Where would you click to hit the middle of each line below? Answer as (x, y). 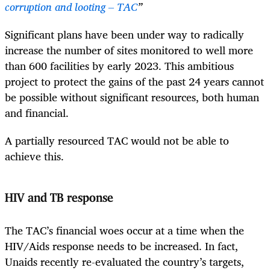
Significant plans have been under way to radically (124, 35)
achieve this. (36, 156)
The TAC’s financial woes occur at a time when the (124, 231)
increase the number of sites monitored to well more (129, 50)
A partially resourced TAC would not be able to (117, 141)
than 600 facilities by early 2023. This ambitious (119, 66)
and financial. (38, 113)
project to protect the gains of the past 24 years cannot (134, 82)
